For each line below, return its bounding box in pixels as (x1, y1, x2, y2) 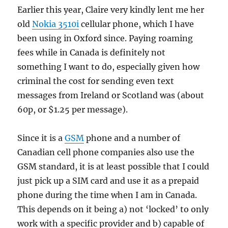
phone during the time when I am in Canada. (17, 190, 197, 201)
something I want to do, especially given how (17, 62, 200, 72)
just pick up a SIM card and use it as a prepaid (17, 176, 199, 186)
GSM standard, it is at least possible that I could (17, 161, 210, 172)
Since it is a (17, 133, 65, 144)
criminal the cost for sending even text (17, 76, 175, 87)
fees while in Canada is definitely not (17, 47, 166, 58)
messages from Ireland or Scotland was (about (17, 90, 205, 101)
